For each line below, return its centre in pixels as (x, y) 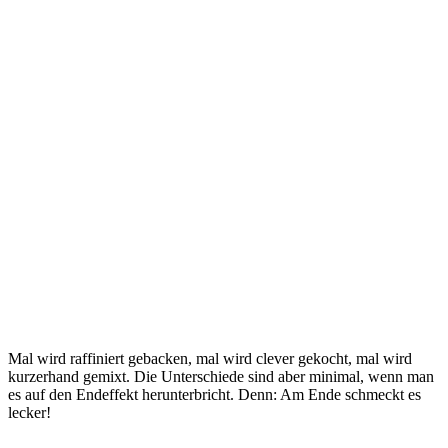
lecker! (29, 412)
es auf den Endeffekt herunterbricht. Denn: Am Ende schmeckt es (214, 394)
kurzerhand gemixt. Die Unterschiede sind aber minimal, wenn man (221, 376)
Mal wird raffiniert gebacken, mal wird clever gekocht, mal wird (210, 358)
